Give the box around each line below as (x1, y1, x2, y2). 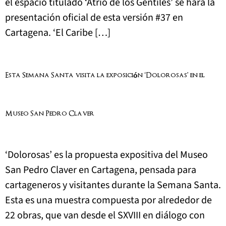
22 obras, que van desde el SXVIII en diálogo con (5, 208, 205, 223)
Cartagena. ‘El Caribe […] (5, 25, 110, 40)
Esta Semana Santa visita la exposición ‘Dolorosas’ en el (5, 72, 205, 80)
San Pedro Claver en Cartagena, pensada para (5, 163, 196, 178)
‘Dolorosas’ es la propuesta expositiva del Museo (5, 148, 208, 162)
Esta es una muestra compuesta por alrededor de (5, 193, 212, 208)
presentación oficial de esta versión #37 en (5, 10, 183, 25)
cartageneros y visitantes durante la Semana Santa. (5, 178, 221, 193)
